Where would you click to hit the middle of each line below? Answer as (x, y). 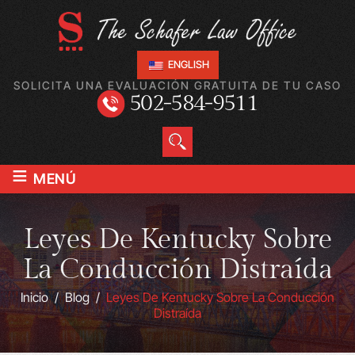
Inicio (34, 297)
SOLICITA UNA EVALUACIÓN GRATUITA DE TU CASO (177, 85)
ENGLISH (187, 65)
